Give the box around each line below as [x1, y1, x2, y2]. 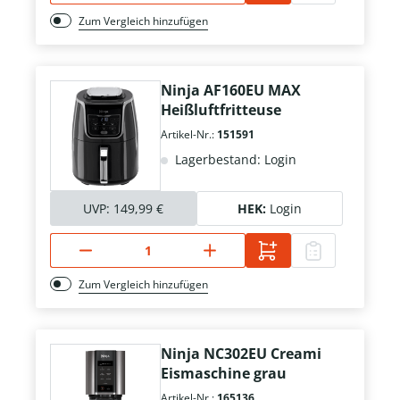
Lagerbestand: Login [171, 151, 296, 169]
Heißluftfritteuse [161, 100, 281, 121]
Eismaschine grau [161, 363, 287, 384]
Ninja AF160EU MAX [161, 80, 301, 101]
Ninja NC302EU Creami [161, 344, 321, 364]
